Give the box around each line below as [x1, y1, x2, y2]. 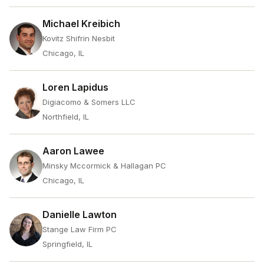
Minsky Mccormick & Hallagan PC [42, 161, 166, 170]
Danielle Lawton [42, 209, 117, 220]
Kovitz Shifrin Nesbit [42, 34, 115, 43]
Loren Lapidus [42, 81, 108, 93]
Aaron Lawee [42, 145, 104, 157]
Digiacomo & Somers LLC [42, 97, 136, 107]
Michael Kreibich [42, 18, 120, 29]
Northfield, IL [42, 112, 89, 121]
